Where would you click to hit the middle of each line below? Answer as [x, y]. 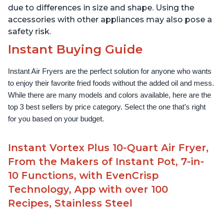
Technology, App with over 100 [88, 190]
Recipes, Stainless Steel [70, 203]
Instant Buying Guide [75, 50]
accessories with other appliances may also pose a [110, 20]
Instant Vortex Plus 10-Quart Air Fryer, [108, 148]
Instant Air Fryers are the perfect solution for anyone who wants [110, 72]
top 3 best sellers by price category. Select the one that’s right [107, 107]
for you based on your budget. [56, 119]
